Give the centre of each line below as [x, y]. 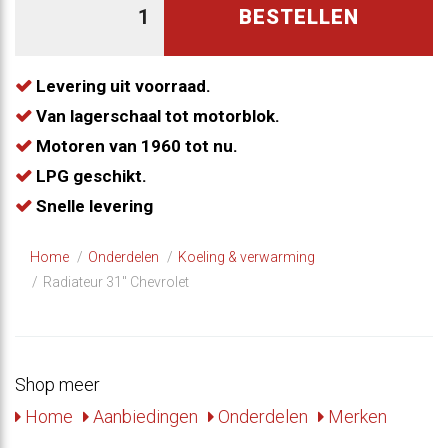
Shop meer [57, 384]
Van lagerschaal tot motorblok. [156, 115]
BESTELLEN [298, 16]
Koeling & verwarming [246, 256]
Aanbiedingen [143, 416]
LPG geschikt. [89, 175]
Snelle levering [92, 205]
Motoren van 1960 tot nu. [135, 145]
